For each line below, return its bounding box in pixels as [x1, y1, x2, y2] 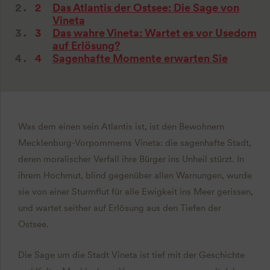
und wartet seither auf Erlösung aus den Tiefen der [17, 202, 221, 213]
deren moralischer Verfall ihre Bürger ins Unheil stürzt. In [17, 153, 244, 165]
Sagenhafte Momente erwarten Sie [52, 51, 228, 64]
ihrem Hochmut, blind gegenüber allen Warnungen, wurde [17, 169, 252, 181]
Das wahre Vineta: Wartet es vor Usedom [52, 26, 257, 39]
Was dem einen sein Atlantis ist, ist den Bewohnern [17, 121, 224, 132]
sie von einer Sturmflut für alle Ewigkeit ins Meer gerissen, [17, 186, 253, 197]
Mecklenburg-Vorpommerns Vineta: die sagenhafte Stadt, [17, 137, 251, 148]
